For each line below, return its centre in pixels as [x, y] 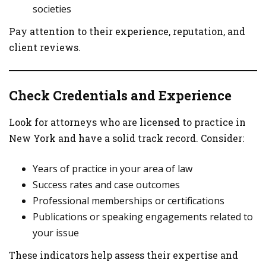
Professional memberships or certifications [129, 201]
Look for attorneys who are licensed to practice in [127, 122]
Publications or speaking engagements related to [143, 217]
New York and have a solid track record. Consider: [126, 138]
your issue [56, 233]
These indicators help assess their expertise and [123, 255]
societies [52, 9]
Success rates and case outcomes [106, 185]
